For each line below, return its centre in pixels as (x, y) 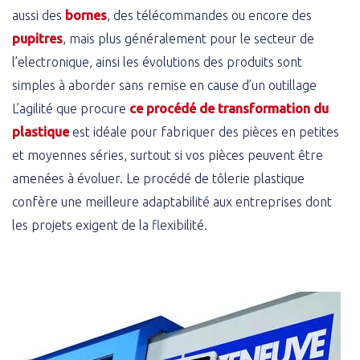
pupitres (37, 39)
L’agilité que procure (71, 109)
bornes (86, 16)
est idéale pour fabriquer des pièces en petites (204, 132)
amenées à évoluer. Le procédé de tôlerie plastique (158, 179)
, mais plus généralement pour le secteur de (188, 39)
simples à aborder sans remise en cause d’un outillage (164, 86)
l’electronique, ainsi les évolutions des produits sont (157, 62)
